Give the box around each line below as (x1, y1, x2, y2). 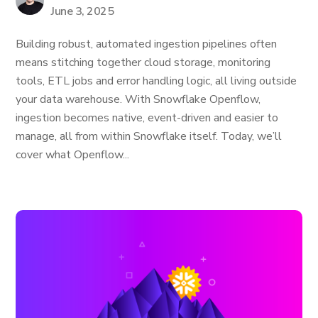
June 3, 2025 (51, 4, 114, 19)
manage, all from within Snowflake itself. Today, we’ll (16, 128, 283, 144)
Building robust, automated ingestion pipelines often (16, 36, 278, 52)
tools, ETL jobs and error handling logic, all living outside (16, 73, 297, 89)
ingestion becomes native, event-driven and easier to (16, 110, 279, 126)
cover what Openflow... (16, 147, 130, 163)
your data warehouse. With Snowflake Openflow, (16, 92, 261, 107)
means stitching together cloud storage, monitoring (16, 55, 271, 70)
